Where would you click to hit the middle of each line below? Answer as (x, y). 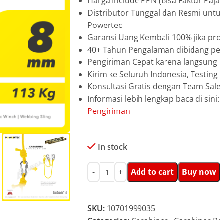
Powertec (105, 25)
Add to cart (152, 172)
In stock (112, 147)
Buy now (199, 172)
